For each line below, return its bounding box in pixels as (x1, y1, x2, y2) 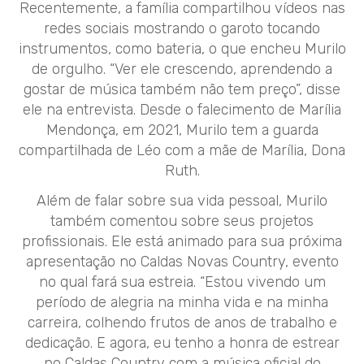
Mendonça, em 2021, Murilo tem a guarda (45, 120, 318, 139)
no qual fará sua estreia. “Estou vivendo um (38, 272, 326, 291)
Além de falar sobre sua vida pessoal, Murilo (37, 191, 327, 210)
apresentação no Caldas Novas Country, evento (25, 252, 339, 271)
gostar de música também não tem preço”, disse (24, 80, 340, 98)
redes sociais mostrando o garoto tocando (44, 19, 320, 37)
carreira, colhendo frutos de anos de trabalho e (27, 313, 337, 331)
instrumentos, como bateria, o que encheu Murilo (18, 39, 346, 58)
